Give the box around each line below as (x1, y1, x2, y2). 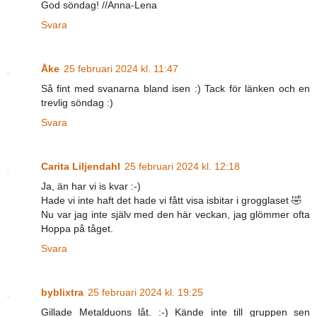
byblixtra (41, 286, 83, 298)
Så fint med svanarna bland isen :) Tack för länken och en (41, 82, 310, 94)
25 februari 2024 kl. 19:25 (88, 286, 203, 298)
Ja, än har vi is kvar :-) (41, 180, 141, 192)
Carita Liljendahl (41, 160, 120, 172)
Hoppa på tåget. (41, 222, 113, 234)
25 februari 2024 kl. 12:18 (125, 160, 240, 172)
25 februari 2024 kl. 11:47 (64, 62, 178, 74)
